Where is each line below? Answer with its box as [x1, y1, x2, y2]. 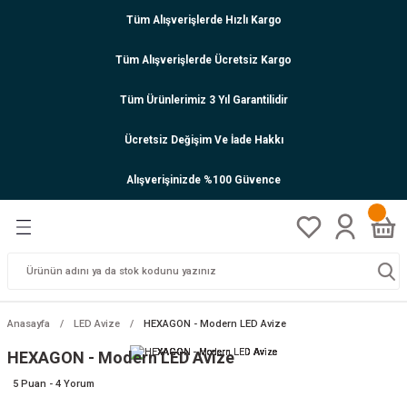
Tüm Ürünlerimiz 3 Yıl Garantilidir [119, 93, 288, 106]
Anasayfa [7, 318, 50, 330]
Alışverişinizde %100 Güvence [126, 173, 281, 186]
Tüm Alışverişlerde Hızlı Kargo [125, 13, 282, 26]
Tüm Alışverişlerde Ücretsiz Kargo [115, 53, 292, 66]
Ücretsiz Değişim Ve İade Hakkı [124, 133, 283, 146]
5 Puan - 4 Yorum [13, 378, 94, 390]
